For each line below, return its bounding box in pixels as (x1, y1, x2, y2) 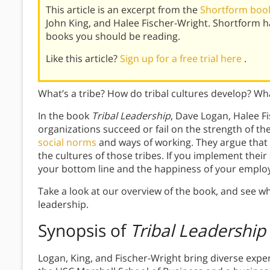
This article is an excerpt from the (46, 3, 200, 17)
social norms (38, 136, 96, 149)
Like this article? (46, 52, 120, 66)
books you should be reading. (46, 30, 180, 43)
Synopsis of (38, 219, 130, 242)
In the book (38, 109, 92, 123)
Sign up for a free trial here (120, 52, 244, 66)
